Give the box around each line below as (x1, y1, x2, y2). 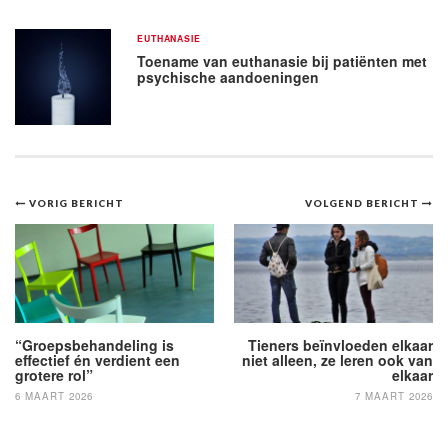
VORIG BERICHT (28, 196, 124, 209)
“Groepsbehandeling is (15, 335, 174, 355)
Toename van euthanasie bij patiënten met (137, 50, 428, 71)
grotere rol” (15, 365, 93, 385)
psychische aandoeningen (137, 66, 320, 87)
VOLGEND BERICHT (305, 196, 423, 209)
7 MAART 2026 (355, 389, 433, 403)
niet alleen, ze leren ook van (242, 350, 433, 370)
